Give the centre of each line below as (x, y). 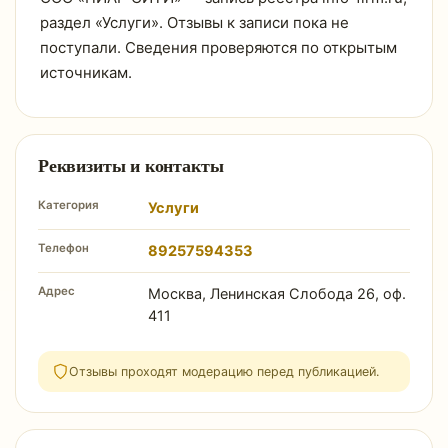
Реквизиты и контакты (131, 165)
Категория (68, 205)
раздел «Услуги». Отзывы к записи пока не (194, 22)
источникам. (86, 72)
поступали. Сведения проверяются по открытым (218, 47)
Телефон (63, 248)
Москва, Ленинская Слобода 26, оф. (277, 294)
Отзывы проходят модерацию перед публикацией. (224, 371)
